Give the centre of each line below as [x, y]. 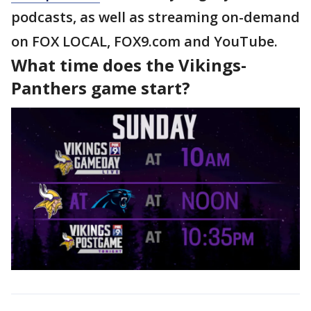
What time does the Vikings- [129, 65]
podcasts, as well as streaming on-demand [155, 17]
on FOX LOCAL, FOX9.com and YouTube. [144, 41]
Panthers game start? [101, 88]
